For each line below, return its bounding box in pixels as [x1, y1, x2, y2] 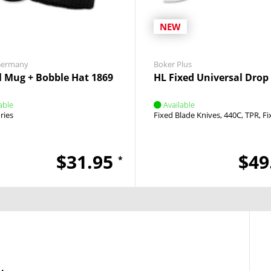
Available [163, 99, 195, 110]
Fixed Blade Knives [154, 109, 220, 120]
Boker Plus [154, 59, 192, 70]
